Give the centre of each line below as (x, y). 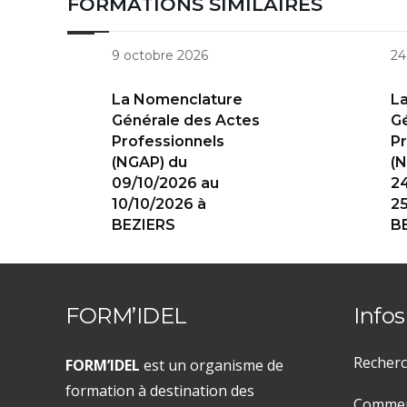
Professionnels (168, 142)
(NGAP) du (149, 163)
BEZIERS (144, 225)
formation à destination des (160, 391)
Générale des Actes (186, 121)
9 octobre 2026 (160, 56)
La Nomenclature (177, 100)
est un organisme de (212, 366)
